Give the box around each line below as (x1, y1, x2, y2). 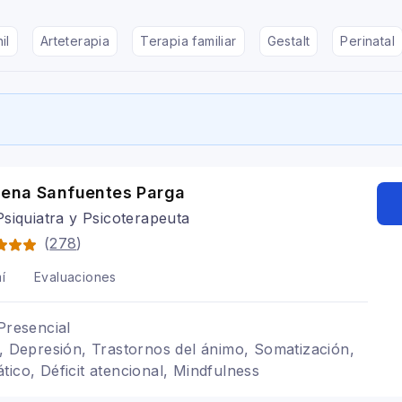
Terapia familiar (140, 33, 237, 48)
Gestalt (267, 33, 310, 48)
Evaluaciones (34, 269, 117, 284)
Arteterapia (39, 33, 110, 48)
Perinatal (340, 33, 396, 48)
